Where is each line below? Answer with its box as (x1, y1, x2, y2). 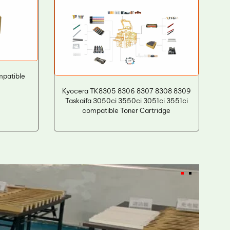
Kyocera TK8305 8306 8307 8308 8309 (62, 86, 191, 95)
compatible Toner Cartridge (82, 106, 171, 114)
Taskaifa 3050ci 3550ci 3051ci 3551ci (65, 96, 188, 105)
